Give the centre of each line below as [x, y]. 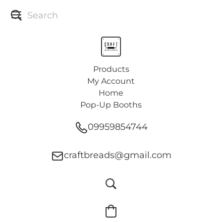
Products [111, 69]
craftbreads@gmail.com [117, 155]
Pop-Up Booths [111, 105]
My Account [111, 81]
